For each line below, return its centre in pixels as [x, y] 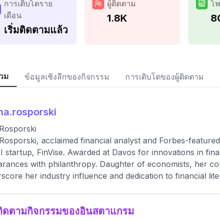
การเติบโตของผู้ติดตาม [165, 77]
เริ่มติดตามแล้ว [36, 30]
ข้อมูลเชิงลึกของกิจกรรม [67, 77]
